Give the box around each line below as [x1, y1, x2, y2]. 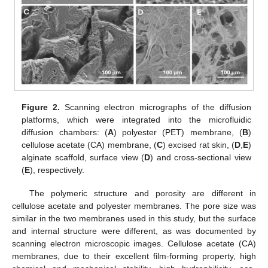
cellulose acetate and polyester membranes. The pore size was [12, 200, 256, 211]
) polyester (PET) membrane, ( [113, 127, 242, 138]
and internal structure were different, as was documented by [12, 226, 256, 236]
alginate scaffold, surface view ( [22, 153, 145, 163]
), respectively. [30, 165, 85, 175]
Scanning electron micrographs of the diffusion [59, 102, 251, 112]
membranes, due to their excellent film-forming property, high [12, 251, 256, 261]
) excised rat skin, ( [162, 140, 234, 150]
